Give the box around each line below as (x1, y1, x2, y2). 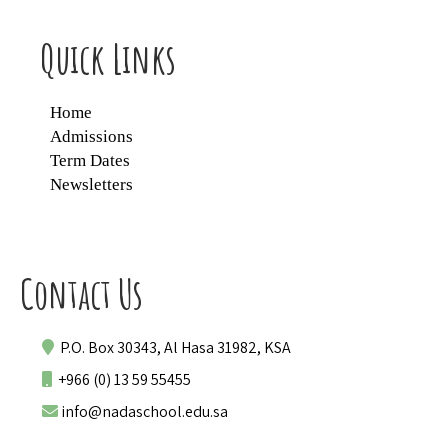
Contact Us (20, 267, 143, 319)
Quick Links (40, 32, 176, 84)
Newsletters (50, 174, 133, 194)
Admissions (50, 126, 133, 146)
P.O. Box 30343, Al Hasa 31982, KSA (54, 336, 291, 358)
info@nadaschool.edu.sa (58, 400, 228, 422)
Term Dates (50, 150, 130, 170)
